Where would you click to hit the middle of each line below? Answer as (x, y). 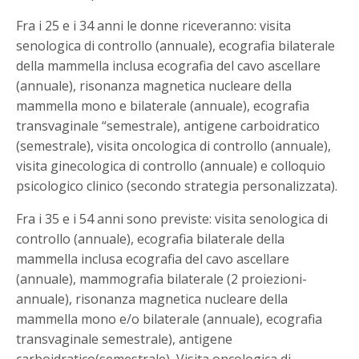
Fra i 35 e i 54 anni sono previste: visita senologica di (172, 218)
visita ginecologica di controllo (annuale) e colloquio (171, 165)
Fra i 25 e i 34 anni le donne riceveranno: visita (154, 25)
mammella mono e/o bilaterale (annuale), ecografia (169, 319)
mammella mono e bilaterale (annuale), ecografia (163, 105)
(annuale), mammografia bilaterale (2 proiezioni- (162, 278)
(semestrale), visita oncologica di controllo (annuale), (174, 145)
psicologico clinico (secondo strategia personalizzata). (177, 186)
